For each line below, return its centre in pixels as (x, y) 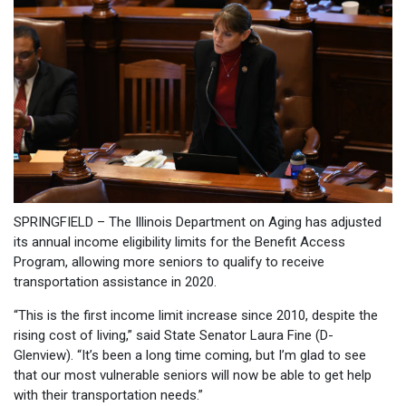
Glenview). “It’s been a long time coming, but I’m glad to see (190, 355)
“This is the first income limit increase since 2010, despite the (196, 315)
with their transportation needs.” (108, 395)
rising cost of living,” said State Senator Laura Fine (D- (174, 335)
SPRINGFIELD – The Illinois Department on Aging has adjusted (198, 222)
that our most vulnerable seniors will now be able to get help (193, 375)
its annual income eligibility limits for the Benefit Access (179, 242)
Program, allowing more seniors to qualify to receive (169, 261)
